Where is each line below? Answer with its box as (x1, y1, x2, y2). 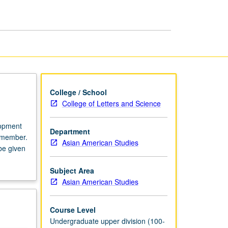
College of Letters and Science (62, 98, 161, 108)
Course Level (49, 204, 96, 215)
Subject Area (49, 165, 94, 176)
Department (49, 126, 90, 136)
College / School (49, 87, 107, 97)
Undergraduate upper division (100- (49, 215, 165, 226)
